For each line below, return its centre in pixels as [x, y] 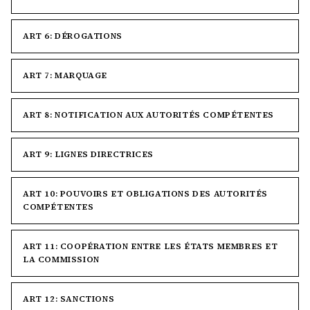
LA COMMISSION [61, 259]
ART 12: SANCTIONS [69, 299]
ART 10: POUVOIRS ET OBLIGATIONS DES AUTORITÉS [146, 194]
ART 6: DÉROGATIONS [73, 36]
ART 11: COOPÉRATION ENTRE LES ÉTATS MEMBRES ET [151, 246]
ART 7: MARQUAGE [65, 75]
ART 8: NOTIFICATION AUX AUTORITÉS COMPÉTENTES [148, 115]
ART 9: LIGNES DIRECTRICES [88, 154]
